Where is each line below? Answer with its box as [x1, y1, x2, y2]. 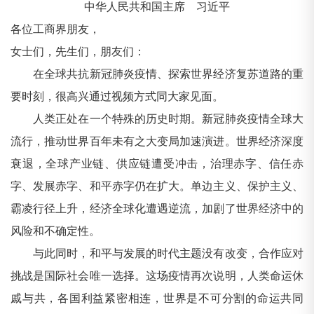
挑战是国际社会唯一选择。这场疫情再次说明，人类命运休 [11, 270, 303, 282]
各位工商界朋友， [11, 23, 100, 36]
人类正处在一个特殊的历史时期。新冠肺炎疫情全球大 [11, 113, 303, 125]
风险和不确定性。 [11, 225, 100, 238]
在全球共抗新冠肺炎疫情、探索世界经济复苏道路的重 [11, 68, 303, 81]
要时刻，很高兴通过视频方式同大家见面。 [11, 90, 224, 103]
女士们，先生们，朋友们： [11, 46, 145, 58]
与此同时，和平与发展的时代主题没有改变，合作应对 [11, 247, 303, 260]
